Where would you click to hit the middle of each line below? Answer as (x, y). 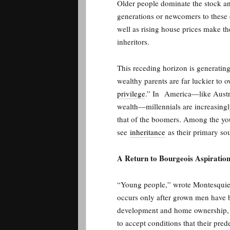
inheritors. (135, 42)
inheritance (148, 132)
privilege (131, 93)
